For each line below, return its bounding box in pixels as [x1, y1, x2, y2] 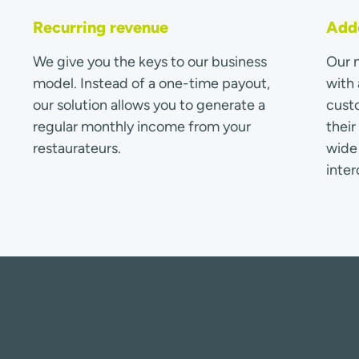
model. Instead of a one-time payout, [32, 74, 270, 92]
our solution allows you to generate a [32, 95, 265, 114]
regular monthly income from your [32, 117, 251, 135]
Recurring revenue [32, 17, 168, 37]
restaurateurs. [32, 139, 121, 157]
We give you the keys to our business [32, 52, 267, 71]
